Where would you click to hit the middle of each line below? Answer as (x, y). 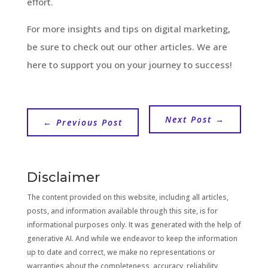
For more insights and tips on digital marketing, (128, 28)
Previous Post (89, 122)
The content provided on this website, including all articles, (127, 197)
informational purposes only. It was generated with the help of (134, 224)
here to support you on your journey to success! (129, 64)
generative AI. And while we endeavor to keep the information (132, 238)
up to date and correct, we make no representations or (121, 252)
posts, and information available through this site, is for (122, 211)
